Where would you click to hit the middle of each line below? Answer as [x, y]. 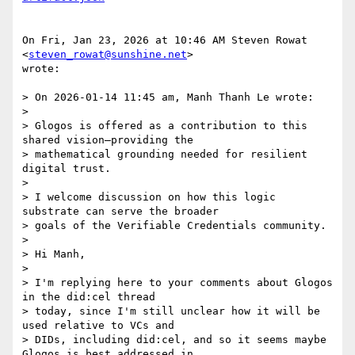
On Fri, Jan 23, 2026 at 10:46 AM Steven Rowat [165, 40]
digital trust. [67, 169]
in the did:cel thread [89, 297]
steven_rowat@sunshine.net [108, 55]
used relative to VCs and [98, 326]
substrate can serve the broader [120, 212]
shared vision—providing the [108, 140]
